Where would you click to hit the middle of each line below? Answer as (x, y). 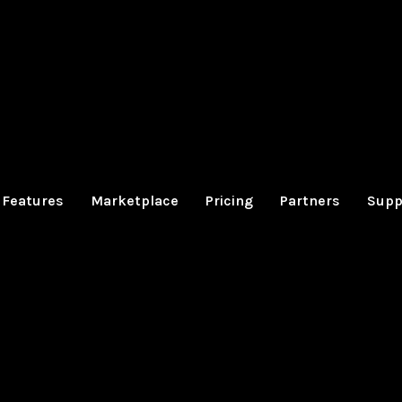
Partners (310, 201)
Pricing (229, 201)
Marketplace (134, 201)
